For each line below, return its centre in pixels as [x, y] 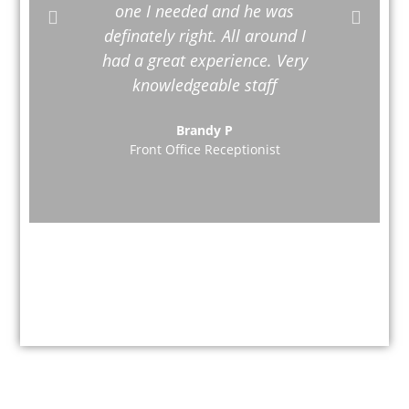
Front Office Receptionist [204, 150]
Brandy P [204, 131]
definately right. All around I [204, 36]
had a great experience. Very [204, 61]
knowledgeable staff [204, 85]
